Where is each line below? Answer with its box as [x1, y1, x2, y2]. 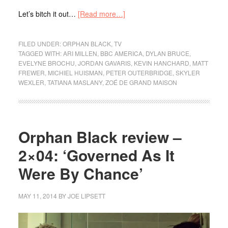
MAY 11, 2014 [18, 191, 57, 200]
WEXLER [18, 77, 44, 87]
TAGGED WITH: [18, 48, 63, 58]
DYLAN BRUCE [145, 48, 189, 58]
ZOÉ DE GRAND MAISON [105, 77, 177, 87]
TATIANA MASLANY [47, 77, 102, 87]
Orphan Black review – [18, 125, 182, 148]
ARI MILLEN [63, 48, 97, 58]
